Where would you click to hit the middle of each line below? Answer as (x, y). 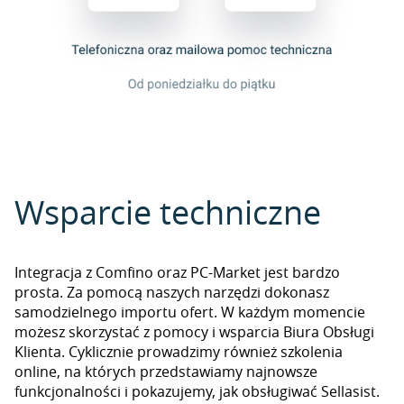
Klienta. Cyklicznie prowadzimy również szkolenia (179, 352)
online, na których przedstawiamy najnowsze (166, 372)
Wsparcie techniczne (168, 212)
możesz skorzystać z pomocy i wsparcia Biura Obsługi (194, 332)
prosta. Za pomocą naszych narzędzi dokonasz (172, 292)
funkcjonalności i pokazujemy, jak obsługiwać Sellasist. (197, 391)
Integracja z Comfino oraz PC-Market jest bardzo (177, 272)
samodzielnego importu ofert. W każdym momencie (190, 312)
